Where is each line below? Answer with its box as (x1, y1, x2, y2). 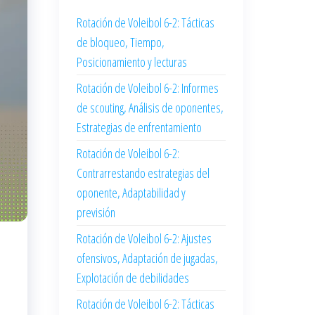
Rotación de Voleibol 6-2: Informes (76, 79, 219, 96)
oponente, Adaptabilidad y (76, 184, 186, 201)
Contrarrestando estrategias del (76, 165, 210, 181)
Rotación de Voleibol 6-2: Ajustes (76, 230, 212, 247)
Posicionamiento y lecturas (76, 53, 187, 70)
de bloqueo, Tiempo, (76, 34, 165, 51)
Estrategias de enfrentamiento (76, 119, 202, 136)
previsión (76, 204, 115, 221)
